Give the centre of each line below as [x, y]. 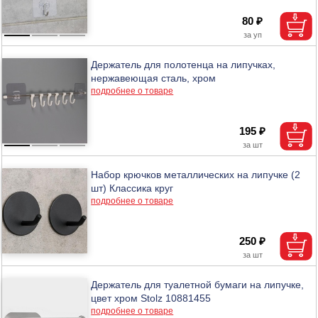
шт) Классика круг [132, 188]
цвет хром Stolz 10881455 [151, 298]
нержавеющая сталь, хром [154, 78]
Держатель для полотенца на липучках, [183, 64]
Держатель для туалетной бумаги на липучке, [198, 284]
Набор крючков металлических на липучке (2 [196, 174]
